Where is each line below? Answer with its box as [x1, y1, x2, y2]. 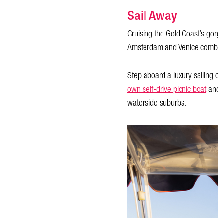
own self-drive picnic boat [127, 81, 206, 98]
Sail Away [127, 3, 177, 28]
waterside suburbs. [127, 95, 186, 111]
